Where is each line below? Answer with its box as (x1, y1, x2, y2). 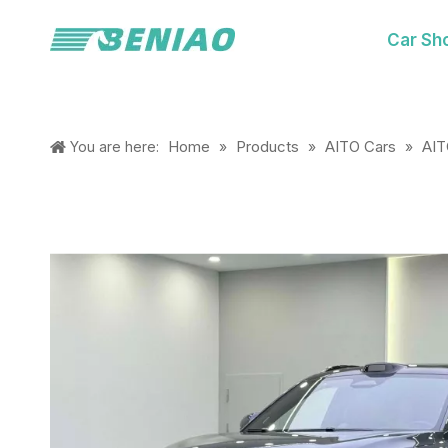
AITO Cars (325, 137, 400, 156)
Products (236, 137, 299, 156)
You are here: (70, 138, 159, 155)
